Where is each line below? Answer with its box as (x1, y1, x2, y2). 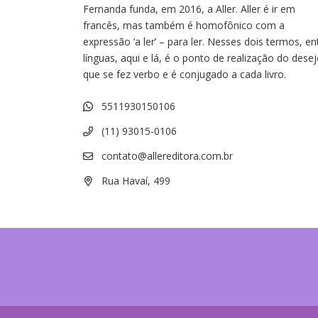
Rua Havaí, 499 (99, 174, 170, 187)
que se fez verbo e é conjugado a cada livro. (83, 67, 286, 81)
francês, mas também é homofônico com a (83, 18, 285, 32)
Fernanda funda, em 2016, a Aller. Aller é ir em (83, 2, 295, 16)
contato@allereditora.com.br (102, 149, 233, 163)
